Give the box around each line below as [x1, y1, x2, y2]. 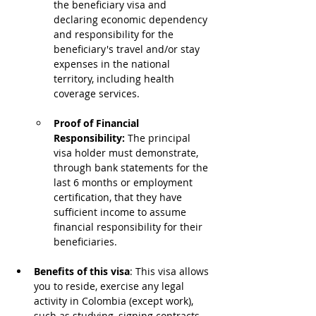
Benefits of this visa [34, 265, 130, 278]
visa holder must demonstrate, [54, 146, 201, 159]
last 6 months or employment [54, 176, 195, 189]
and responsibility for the [54, 28, 176, 41]
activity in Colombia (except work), [34, 294, 196, 308]
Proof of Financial [54, 116, 142, 130]
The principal [128, 131, 193, 145]
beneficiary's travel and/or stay [54, 42, 202, 56]
